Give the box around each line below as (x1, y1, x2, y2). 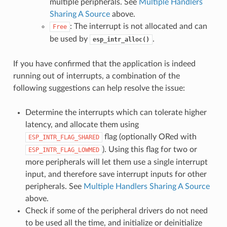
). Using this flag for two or (102, 145, 197, 154)
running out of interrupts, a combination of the (13, 71, 180, 80)
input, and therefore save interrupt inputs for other (25, 170, 207, 178)
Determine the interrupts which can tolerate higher (25, 108, 207, 117)
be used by (49, 34, 90, 43)
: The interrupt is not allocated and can (69, 22, 207, 30)
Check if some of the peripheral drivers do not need (25, 206, 208, 215)
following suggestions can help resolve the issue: (13, 84, 185, 92)
